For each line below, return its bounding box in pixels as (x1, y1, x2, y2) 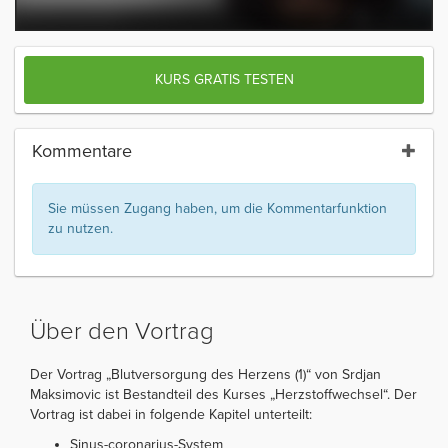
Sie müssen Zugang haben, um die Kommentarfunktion (48, 199, 387, 217)
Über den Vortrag (30, 316, 214, 346)
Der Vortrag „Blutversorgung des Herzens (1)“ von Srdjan (30, 365, 381, 383)
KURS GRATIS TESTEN (154, 70, 294, 88)
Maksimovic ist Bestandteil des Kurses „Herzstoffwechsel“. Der (30, 385, 417, 403)
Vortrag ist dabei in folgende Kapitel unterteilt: (30, 405, 312, 423)
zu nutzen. (48, 219, 113, 237)
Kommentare (32, 139, 132, 162)
